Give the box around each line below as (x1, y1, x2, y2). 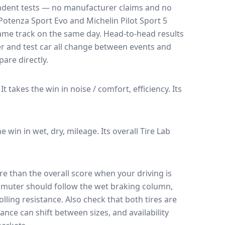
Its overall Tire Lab (101, 126, 170, 137)
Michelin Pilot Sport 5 (86, 15, 167, 26)
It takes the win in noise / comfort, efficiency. (1, 83, 172, 94)
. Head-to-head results (99, 28, 184, 39)
